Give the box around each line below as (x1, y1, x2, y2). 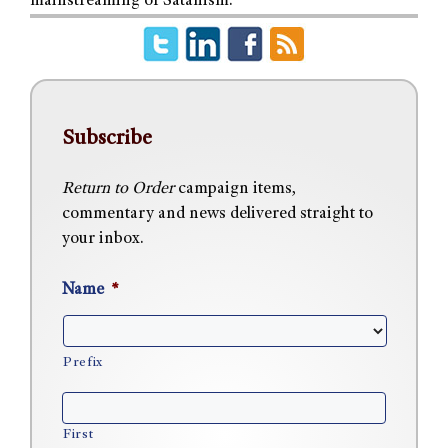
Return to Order (62, 181, 174, 199)
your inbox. (62, 231, 144, 249)
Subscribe (62, 128, 152, 150)
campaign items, (174, 181, 296, 199)
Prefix (63, 355, 103, 370)
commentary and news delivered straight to (62, 206, 373, 224)
